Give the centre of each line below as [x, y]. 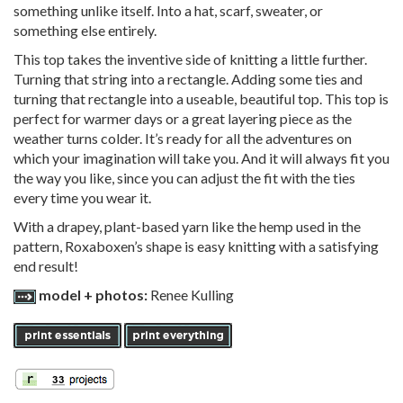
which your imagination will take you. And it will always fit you [201, 158]
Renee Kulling [192, 295]
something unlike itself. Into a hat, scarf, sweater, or [168, 11]
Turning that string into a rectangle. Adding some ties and [188, 79]
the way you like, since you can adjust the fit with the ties [184, 178]
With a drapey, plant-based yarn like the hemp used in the [187, 227]
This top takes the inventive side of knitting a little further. [190, 59]
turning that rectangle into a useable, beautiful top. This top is [201, 99]
